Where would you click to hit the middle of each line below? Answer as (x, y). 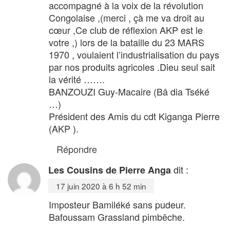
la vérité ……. (77, 79)
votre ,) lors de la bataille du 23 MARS (127, 42)
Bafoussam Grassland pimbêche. (117, 216)
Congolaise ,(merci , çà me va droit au (127, 17)
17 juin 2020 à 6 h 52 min (101, 186)
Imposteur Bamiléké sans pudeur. (117, 204)
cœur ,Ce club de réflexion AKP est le (126, 30)
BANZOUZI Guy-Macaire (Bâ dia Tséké (129, 91)
